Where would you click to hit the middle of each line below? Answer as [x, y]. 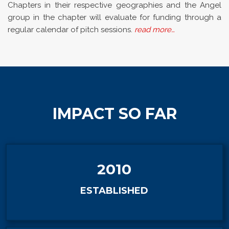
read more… [155, 30]
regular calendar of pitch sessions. [71, 30]
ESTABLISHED [114, 191]
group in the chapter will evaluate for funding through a [114, 17]
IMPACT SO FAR [114, 114]
